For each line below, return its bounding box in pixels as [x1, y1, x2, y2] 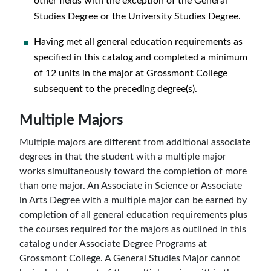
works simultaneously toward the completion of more [19, 166, 247, 176]
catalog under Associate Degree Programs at [19, 239, 207, 249]
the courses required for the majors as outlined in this [19, 224, 246, 234]
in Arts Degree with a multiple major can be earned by [19, 195, 247, 205]
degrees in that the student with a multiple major [19, 152, 226, 162]
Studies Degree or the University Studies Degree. [34, 11, 241, 21]
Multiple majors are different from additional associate [19, 137, 250, 147]
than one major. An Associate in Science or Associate [19, 181, 242, 191]
